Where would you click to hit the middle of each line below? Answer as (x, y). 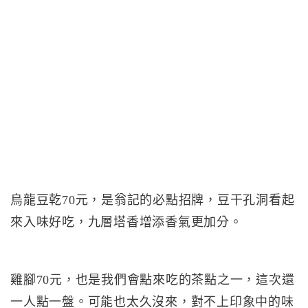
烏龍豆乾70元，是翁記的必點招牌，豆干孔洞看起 (153, 200)
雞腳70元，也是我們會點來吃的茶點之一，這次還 (153, 280)
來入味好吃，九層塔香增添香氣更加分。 (126, 222)
